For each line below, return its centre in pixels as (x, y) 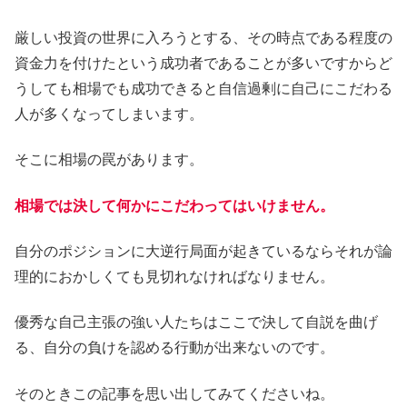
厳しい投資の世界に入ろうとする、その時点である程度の (203, 37)
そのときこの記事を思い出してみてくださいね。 (174, 393)
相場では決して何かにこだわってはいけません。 (174, 205)
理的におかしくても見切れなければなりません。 (174, 276)
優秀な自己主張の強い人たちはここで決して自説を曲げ (196, 323)
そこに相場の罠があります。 (109, 160)
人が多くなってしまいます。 (109, 114)
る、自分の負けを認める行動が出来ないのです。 (174, 348)
